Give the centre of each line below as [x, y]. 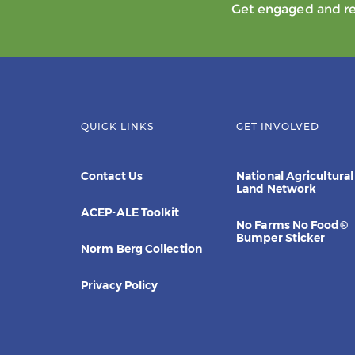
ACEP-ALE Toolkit [130, 212]
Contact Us [112, 176]
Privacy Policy [120, 285]
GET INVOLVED [278, 126]
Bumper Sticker [281, 238]
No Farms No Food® [292, 225]
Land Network [277, 189]
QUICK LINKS [117, 126]
